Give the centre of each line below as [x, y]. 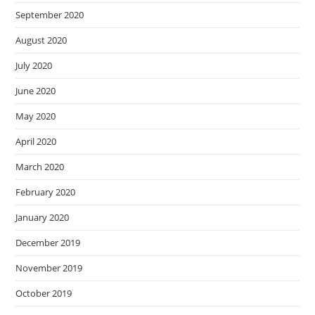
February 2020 [46, 192]
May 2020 [36, 116]
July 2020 [34, 65]
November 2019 [49, 268]
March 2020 [40, 166]
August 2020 [41, 40]
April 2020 [36, 141]
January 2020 [43, 217]
